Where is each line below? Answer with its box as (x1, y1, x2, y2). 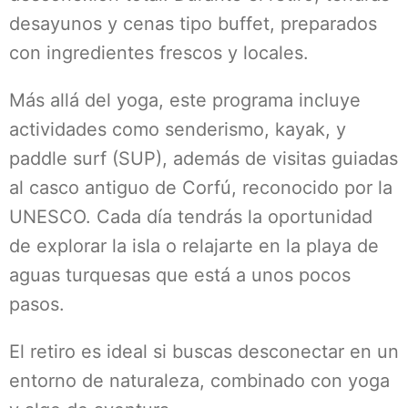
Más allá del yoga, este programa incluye (9, 89, 361, 111)
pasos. (9, 293, 65, 315)
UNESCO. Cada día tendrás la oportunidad (9, 206, 372, 228)
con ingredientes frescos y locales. (9, 42, 309, 64)
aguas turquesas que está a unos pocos (9, 264, 351, 286)
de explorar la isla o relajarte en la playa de (9, 235, 379, 257)
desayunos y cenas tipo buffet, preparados (9, 13, 377, 35)
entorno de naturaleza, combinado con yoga (9, 370, 390, 392)
